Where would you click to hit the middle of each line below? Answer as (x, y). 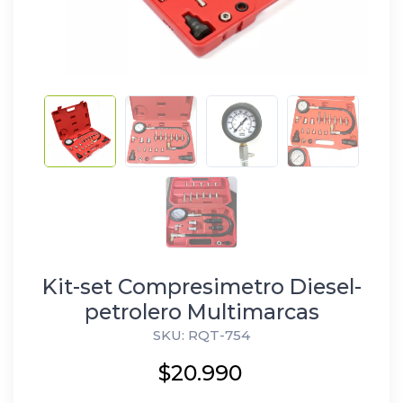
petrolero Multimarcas (201, 311)
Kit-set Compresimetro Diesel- (201, 286)
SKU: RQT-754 (201, 335)
